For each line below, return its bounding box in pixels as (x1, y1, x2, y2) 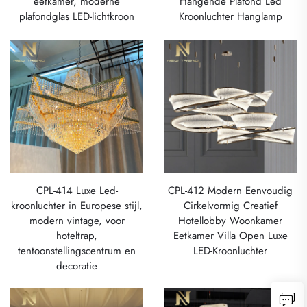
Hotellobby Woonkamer (178, 212, 282, 228)
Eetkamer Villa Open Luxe (173, 228, 288, 243)
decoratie (56, 258, 97, 273)
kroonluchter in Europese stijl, (11, 197, 143, 213)
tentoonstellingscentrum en (18, 243, 136, 258)
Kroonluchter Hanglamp (178, 9, 282, 25)
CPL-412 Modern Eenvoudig (168, 182, 293, 198)
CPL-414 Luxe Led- (36, 182, 118, 198)
